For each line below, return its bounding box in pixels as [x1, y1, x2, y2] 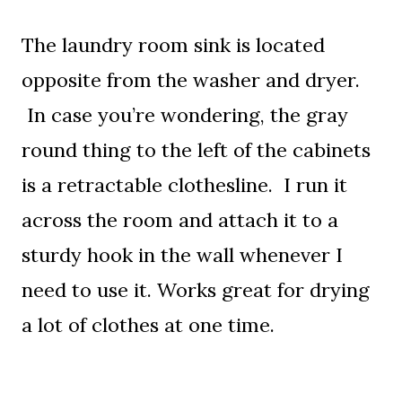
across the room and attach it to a [22, 207, 338, 233]
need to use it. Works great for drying [22, 277, 370, 303]
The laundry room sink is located [22, 32, 325, 58]
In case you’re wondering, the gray [22, 102, 348, 128]
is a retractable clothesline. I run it [22, 172, 347, 198]
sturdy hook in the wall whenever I [22, 242, 343, 268]
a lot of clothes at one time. [22, 312, 275, 338]
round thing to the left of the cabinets [22, 137, 371, 163]
